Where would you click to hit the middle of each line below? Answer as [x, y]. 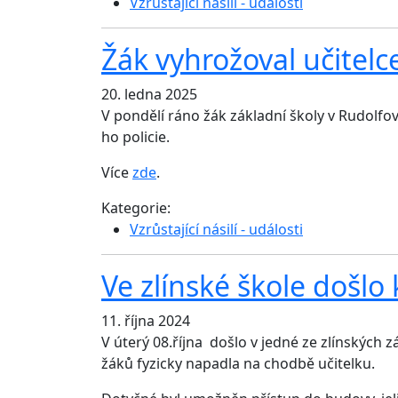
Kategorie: [139, 208]
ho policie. [135, 137]
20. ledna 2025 [149, 95]
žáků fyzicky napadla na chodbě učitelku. [238, 364]
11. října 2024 [146, 321]
